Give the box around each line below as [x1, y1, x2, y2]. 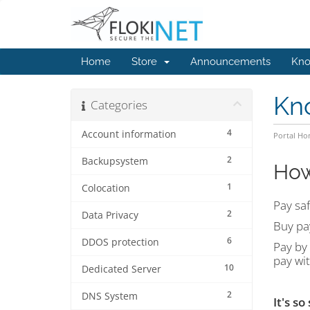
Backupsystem [82, 155, 148, 167]
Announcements [190, 55, 271, 68]
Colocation [82, 182, 130, 194]
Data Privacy [82, 209, 138, 221]
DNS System [82, 290, 138, 302]
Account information [82, 128, 176, 140]
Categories [85, 97, 147, 113]
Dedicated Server [82, 263, 161, 275]
